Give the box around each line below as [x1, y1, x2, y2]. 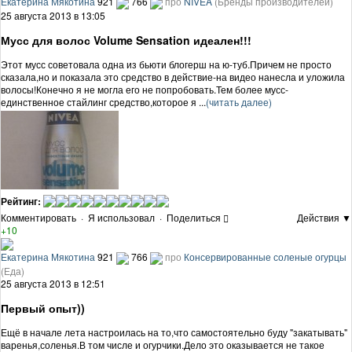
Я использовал [88, 211, 155, 225]
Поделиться [167, 211, 221, 225]
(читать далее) [206, 95, 272, 109]
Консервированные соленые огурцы [184, 250, 346, 264]
